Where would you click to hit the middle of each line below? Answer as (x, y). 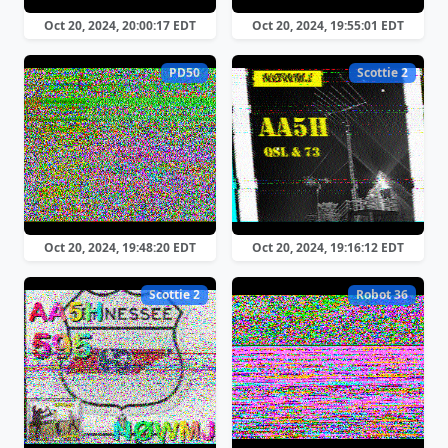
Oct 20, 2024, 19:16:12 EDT (328, 247)
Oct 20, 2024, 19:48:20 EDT (120, 247)
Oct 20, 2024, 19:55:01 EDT (328, 25)
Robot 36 (382, 295)
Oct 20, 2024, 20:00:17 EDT (120, 25)
